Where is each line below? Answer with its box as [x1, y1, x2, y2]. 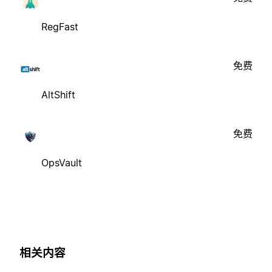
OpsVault [41, 156, 82, 169]
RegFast [41, 20, 78, 33]
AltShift [41, 88, 75, 101]
